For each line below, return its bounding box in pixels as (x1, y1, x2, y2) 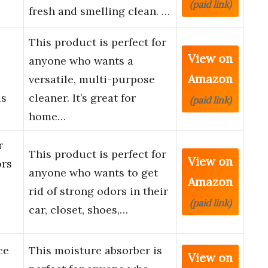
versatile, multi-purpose (29, 72, 155, 87)
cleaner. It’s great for (29, 91, 136, 105)
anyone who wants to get (29, 166, 158, 180)
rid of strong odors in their (29, 184, 168, 199)
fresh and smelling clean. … (29, 4, 170, 19)
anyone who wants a (29, 54, 133, 68)
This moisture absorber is (29, 243, 162, 258)
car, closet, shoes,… (29, 203, 128, 217)
